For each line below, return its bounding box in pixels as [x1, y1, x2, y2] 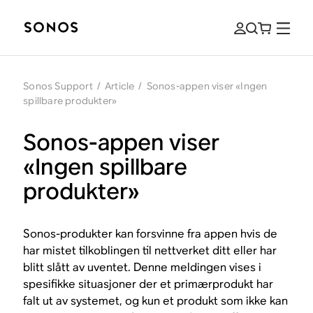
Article [104, 80, 135, 92]
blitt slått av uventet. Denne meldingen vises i [23, 260, 262, 275]
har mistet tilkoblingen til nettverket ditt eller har [23, 243, 277, 258]
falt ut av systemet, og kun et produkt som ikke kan [23, 293, 289, 308]
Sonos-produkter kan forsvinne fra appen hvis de [23, 226, 278, 241]
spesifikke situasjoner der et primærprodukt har [23, 277, 274, 291]
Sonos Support [23, 80, 93, 92]
